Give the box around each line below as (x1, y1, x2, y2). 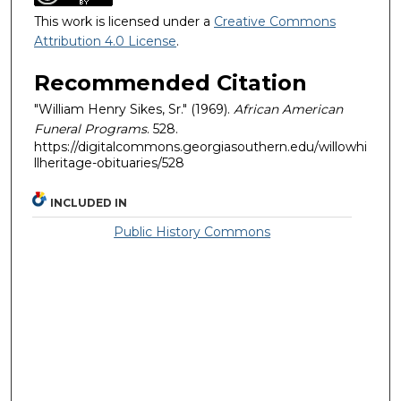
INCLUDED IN (50, 195, 128, 209)
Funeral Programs (34, 120, 147, 137)
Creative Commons (214, 13, 336, 30)
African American (234, 100, 343, 117)
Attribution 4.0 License (34, 33, 176, 50)
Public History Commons (114, 223, 271, 240)
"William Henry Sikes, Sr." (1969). (34, 100, 234, 117)
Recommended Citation (34, 69, 307, 96)
